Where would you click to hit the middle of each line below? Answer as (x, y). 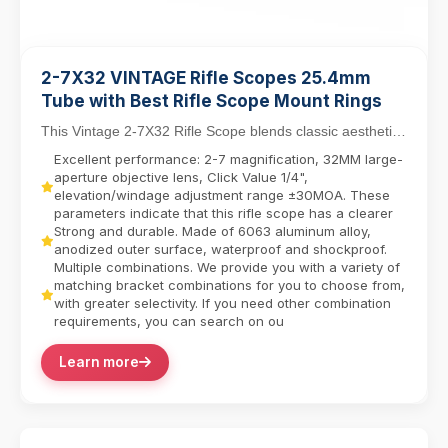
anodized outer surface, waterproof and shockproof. (220, 249)
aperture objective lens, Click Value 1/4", (181, 177)
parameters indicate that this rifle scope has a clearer (223, 213)
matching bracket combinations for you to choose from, (229, 285)
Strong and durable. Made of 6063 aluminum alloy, (212, 231)
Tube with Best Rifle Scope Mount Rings (211, 101)
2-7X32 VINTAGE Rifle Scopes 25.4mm (206, 78)
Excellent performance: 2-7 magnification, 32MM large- (228, 159)
